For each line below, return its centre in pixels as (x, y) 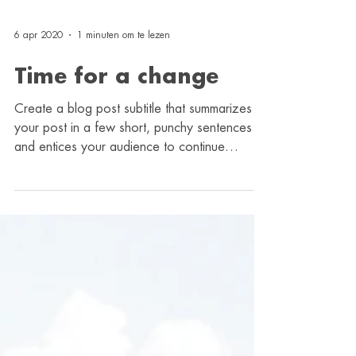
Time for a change (116, 208)
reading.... (43, 297)
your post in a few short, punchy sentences (133, 259)
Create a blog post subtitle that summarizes (133, 240)
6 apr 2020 (39, 166)
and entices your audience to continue (120, 278)
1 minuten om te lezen (124, 166)
